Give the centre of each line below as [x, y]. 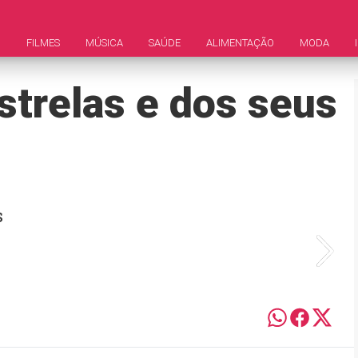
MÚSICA [104, 43]
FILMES [43, 43]
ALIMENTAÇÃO [240, 43]
